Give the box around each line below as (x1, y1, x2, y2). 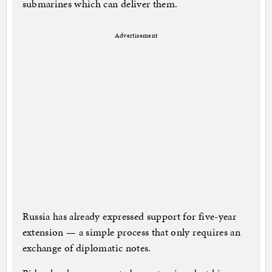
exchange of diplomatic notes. (22, 240, 151, 256)
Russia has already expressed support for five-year (22, 209, 237, 224)
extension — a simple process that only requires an (22, 225, 241, 240)
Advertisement (114, 31, 158, 41)
